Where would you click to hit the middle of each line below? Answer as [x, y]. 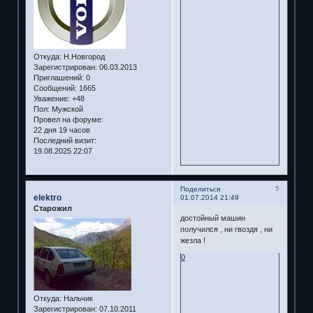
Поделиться [200, 189]
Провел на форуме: [68, 120]
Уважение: [51, 99]
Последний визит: [65, 141]
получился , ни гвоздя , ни [226, 229]
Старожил [52, 209]
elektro [47, 198]
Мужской [66, 109]
